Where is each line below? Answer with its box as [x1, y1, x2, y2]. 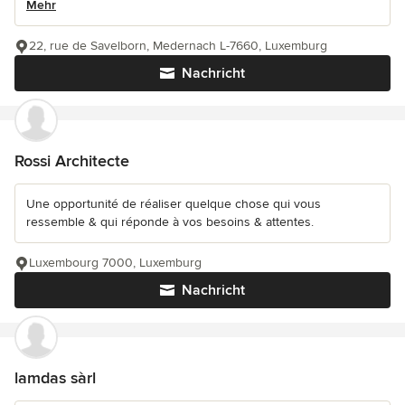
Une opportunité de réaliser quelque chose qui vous [26, 195, 321, 212]
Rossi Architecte [14, 150, 129, 171]
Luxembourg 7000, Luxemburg [29, 254, 202, 270]
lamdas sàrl [14, 367, 96, 388]
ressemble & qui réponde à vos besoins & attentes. [26, 213, 314, 230]
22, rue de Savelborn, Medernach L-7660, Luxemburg [29, 37, 327, 53]
